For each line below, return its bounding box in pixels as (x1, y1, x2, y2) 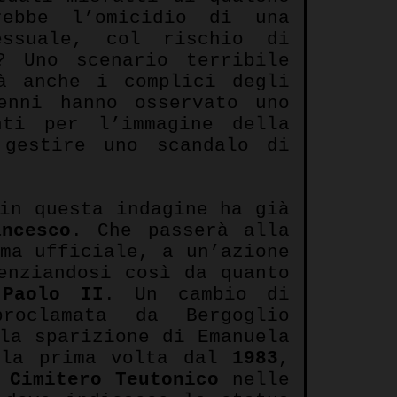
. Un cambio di (103, 284, 290, 305)
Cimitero (9, 369, 102, 390)
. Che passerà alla (70, 220, 291, 241)
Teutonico (114, 369, 219, 390)
